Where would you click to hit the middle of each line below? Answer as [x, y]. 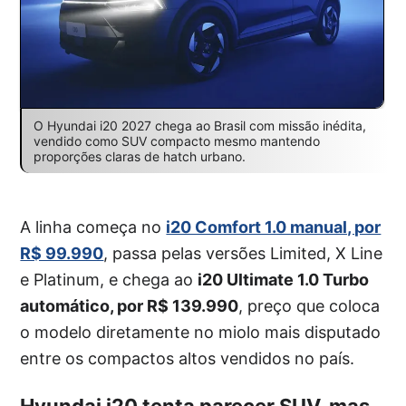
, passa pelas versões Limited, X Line [243, 254]
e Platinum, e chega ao [109, 280]
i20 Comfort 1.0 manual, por [274, 227]
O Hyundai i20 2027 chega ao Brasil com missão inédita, [199, 126]
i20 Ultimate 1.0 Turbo [284, 280]
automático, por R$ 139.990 [130, 306]
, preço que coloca [309, 306]
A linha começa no [93, 227]
